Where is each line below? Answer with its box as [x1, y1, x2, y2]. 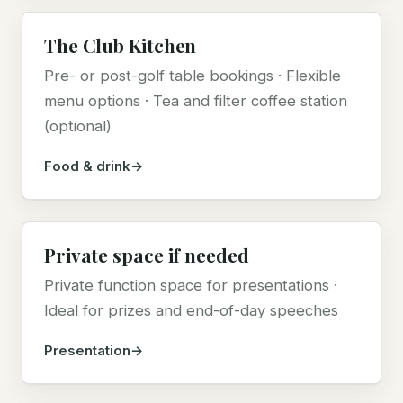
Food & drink [44, 157, 130, 175]
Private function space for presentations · [44, 276, 337, 295]
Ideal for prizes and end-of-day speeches [44, 301, 338, 320]
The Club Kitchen [44, 32, 197, 58]
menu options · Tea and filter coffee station [44, 92, 347, 111]
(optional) [44, 117, 112, 136]
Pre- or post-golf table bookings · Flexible [44, 67, 341, 85]
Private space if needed [44, 242, 249, 268]
